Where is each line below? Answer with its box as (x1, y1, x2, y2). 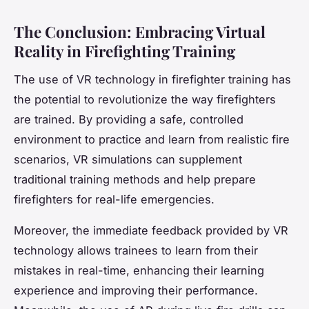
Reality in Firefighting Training (14, 40, 235, 61)
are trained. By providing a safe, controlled (14, 112, 243, 126)
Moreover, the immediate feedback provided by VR (14, 223, 288, 237)
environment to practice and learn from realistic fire (14, 132, 290, 146)
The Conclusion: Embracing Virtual (14, 21, 266, 42)
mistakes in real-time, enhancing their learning (14, 263, 264, 277)
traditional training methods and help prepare (14, 172, 256, 186)
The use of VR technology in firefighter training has (14, 72, 291, 86)
